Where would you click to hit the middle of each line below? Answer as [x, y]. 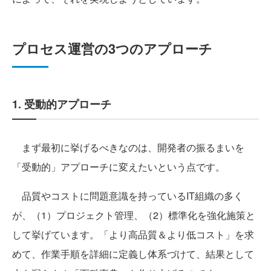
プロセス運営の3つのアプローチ [112, 49]
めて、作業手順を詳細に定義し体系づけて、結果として [133, 254]
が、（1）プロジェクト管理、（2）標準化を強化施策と [134, 215]
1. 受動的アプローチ [62, 104]
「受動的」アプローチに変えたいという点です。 [119, 167]
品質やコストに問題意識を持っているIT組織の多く [128, 196]
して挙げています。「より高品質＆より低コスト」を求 [133, 235]
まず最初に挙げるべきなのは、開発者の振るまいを [128, 148]
